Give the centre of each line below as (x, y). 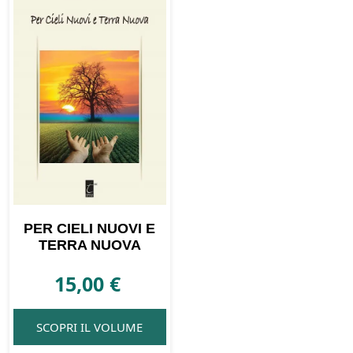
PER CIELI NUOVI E (90, 229)
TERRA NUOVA (89, 245)
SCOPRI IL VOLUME (90, 327)
